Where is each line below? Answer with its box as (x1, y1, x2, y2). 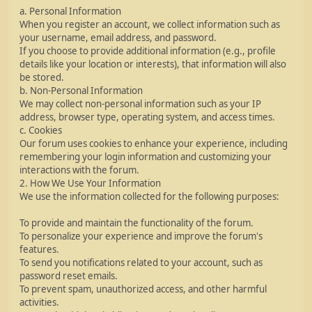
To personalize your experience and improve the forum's (19, 230, 263, 242)
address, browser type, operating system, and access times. (19, 111, 275, 123)
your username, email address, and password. (19, 31, 217, 44)
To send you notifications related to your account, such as (19, 256, 263, 269)
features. (19, 243, 59, 256)
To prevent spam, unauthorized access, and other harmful (19, 283, 267, 295)
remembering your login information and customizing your (19, 150, 272, 163)
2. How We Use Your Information (19, 177, 161, 189)
